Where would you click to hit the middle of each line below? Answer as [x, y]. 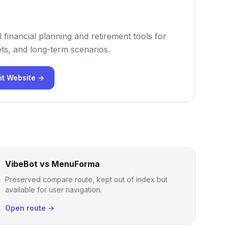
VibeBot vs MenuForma [53, 164]
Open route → [30, 208]
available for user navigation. [54, 190]
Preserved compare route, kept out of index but [87, 179]
